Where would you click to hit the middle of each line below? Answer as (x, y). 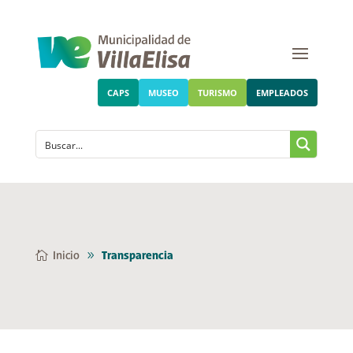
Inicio (66, 256)
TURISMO (218, 93)
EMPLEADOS (282, 93)
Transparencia (137, 256)
